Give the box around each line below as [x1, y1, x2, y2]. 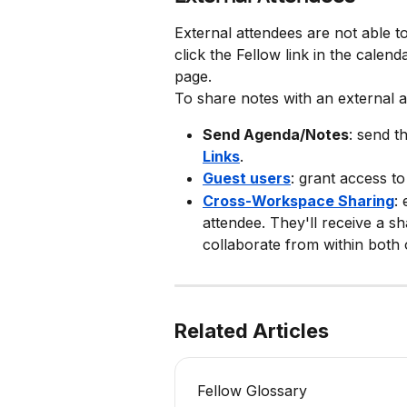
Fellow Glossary [197, 381, 307, 400]
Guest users [203, 169, 291, 188]
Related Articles [174, 318, 329, 342]
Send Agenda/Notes [203, 125, 349, 144]
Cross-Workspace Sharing [203, 191, 394, 210]
